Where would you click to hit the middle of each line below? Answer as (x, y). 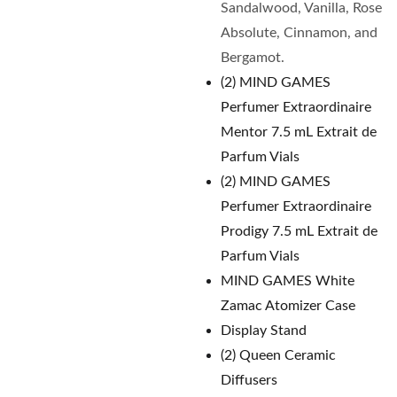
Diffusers (249, 380)
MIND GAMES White (288, 281)
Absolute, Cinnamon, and (299, 33)
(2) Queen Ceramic (278, 355)
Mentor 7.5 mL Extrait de (299, 132)
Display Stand (264, 331)
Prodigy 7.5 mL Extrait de (299, 231)
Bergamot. (253, 58)
